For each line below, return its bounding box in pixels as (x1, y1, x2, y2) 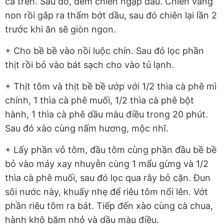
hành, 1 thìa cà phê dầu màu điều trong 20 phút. (5, 109, 208, 120)
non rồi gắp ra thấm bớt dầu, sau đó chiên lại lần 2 (5, 10, 217, 21)
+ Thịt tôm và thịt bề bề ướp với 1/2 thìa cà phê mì (5, 81, 216, 92)
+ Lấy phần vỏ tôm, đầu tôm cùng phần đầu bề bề (5, 144, 216, 155)
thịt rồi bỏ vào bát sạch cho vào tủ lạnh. (5, 59, 174, 70)
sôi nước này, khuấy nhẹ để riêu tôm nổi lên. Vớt (5, 186, 208, 197)
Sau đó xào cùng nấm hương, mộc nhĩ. (5, 123, 168, 134)
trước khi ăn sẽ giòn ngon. (5, 24, 116, 35)
